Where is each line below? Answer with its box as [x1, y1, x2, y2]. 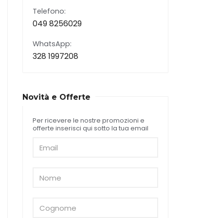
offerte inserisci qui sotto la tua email [33, 124, 148, 133]
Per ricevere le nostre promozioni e [33, 116, 145, 126]
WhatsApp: [33, 39, 72, 49]
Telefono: [33, 6, 66, 17]
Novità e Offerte [22, 92, 91, 102]
